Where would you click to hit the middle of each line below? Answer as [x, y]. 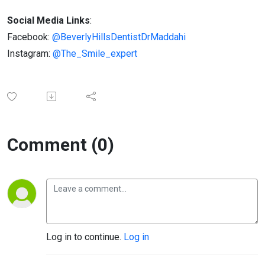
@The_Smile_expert [95, 53]
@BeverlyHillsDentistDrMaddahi [119, 37]
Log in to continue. [85, 237]
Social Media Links [49, 20]
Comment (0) [61, 144]
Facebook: [30, 37]
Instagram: [30, 53]
